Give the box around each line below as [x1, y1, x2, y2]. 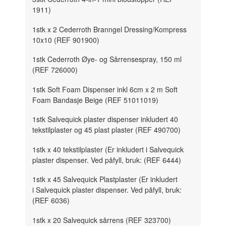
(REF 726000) [32, 65, 78, 75]
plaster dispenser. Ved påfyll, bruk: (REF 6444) [32, 154, 182, 165]
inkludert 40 [141, 114, 179, 125]
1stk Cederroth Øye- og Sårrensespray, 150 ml [32, 54, 182, 65]
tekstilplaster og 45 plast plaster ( [32, 125, 138, 135]
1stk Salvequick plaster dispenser [32, 114, 139, 125]
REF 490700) [138, 125, 181, 135]
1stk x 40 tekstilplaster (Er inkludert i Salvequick [32, 144, 184, 154]
